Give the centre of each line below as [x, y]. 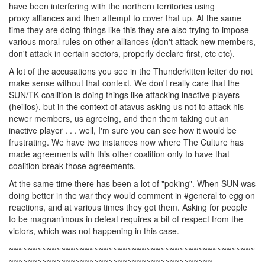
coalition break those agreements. [72, 166]
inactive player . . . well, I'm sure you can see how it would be [123, 130]
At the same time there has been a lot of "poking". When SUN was [132, 183]
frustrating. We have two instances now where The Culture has [126, 142]
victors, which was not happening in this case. [94, 231]
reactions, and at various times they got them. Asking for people [128, 207]
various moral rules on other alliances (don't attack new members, [132, 41]
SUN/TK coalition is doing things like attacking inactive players [124, 95]
